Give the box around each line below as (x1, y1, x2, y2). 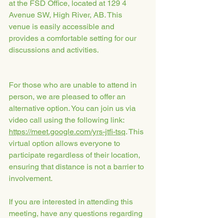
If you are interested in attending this (9, 197, 135, 206)
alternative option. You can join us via (9, 104, 138, 113)
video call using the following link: (9, 115, 126, 125)
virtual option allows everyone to (9, 139, 122, 148)
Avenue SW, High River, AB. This (9, 10, 124, 19)
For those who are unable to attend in (9, 80, 139, 90)
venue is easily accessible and (9, 22, 116, 31)
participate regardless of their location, (9, 150, 142, 160)
